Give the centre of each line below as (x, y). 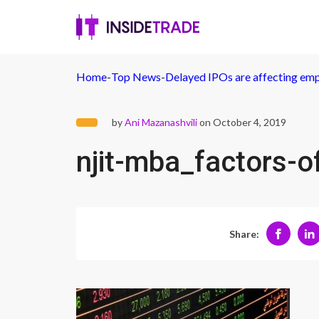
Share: (244, 234)
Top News (136, 77)
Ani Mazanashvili (161, 122)
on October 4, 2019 (242, 122)
